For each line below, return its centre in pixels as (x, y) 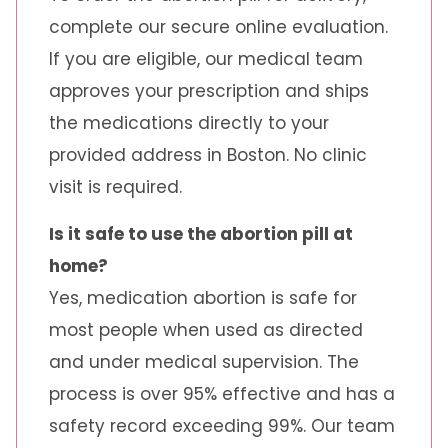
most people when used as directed (206, 329)
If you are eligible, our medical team (206, 59)
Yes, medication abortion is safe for (203, 297)
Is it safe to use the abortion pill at (201, 233)
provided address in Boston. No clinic (208, 155)
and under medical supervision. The (204, 361)
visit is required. (115, 187)
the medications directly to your (189, 123)
